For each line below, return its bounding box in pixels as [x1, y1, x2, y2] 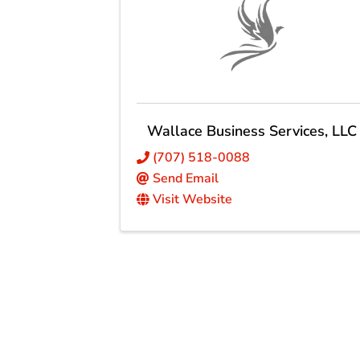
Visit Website [153, 190, 233, 209]
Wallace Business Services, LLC [147, 121, 358, 141]
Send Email [153, 170, 219, 188]
